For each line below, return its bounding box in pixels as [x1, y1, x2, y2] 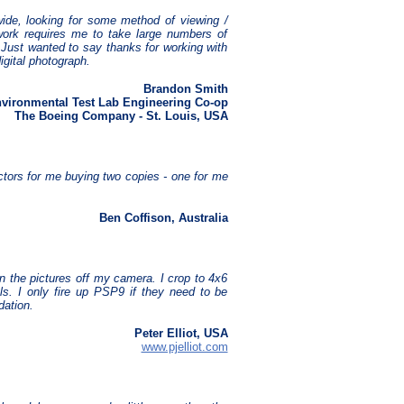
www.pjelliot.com [141, 340, 228, 354]
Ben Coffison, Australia [98, 211, 228, 225]
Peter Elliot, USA [133, 326, 228, 341]
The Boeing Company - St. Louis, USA [14, 109, 228, 124]
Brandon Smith [142, 82, 228, 96]
